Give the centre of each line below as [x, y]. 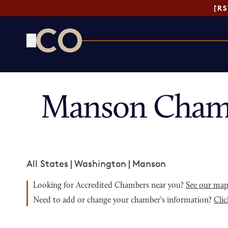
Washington [100, 163]
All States [47, 163]
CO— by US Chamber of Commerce [111, 59]
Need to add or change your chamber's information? [123, 201]
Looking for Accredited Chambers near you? [109, 186]
